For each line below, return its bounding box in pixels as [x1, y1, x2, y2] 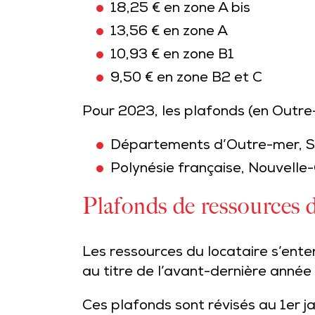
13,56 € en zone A [110, 24, 228, 41]
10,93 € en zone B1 [110, 47, 234, 64]
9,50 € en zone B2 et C [110, 70, 262, 87]
